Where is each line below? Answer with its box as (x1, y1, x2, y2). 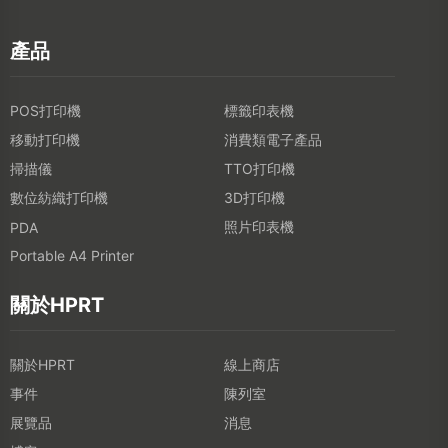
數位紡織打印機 (10, 188, 108, 206)
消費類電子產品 (224, 130, 322, 148)
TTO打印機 (224, 159, 295, 177)
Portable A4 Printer (10, 246, 134, 264)
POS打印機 (10, 101, 81, 119)
